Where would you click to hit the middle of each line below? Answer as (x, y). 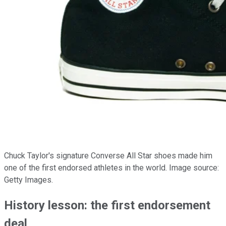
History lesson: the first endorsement (107, 205)
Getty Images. (29, 180)
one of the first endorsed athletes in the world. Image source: (111, 168)
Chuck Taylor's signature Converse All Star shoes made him (108, 156)
